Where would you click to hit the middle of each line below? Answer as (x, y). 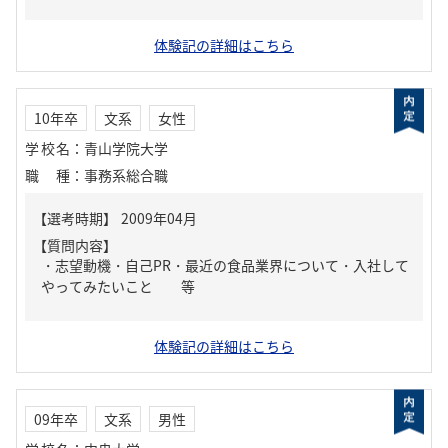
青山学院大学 (126, 148)
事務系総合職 (126, 175)
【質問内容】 (75, 245)
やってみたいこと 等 (118, 286)
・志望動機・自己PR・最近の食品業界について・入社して (225, 265)
